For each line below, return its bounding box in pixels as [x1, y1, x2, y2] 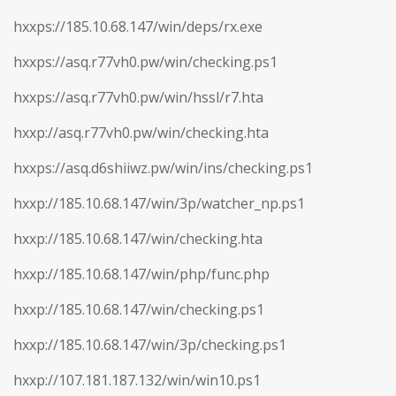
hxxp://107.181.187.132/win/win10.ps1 [13, 370, 261, 391]
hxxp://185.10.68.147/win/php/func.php [13, 264, 270, 285]
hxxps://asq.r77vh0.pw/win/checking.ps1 [13, 52, 278, 72]
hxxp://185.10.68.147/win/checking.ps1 [13, 300, 264, 320]
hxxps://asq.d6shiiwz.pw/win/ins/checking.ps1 [13, 158, 313, 179]
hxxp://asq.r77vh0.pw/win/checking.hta [13, 123, 269, 143]
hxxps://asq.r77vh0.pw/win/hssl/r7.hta [13, 88, 263, 108]
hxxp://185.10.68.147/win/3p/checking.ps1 [13, 335, 286, 355]
